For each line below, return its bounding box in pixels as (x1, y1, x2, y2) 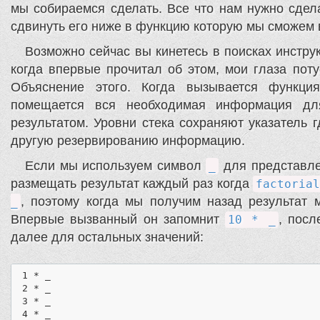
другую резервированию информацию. (11, 134, 245, 149)
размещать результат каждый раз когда (11, 176, 254, 191)
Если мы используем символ (25, 159, 206, 174)
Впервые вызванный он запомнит (11, 212, 225, 227)
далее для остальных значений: (11, 230, 204, 245)
